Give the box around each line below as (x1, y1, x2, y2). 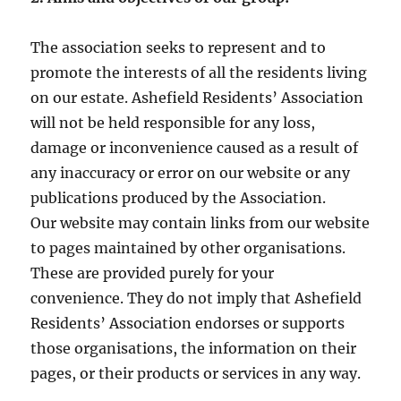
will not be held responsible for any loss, (30, 114, 316, 132)
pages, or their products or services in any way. (30, 364, 362, 383)
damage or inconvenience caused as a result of (30, 139, 359, 158)
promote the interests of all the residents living (30, 64, 368, 82)
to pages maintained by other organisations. (30, 239, 346, 258)
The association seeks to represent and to (30, 38, 327, 57)
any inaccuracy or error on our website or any (30, 164, 351, 183)
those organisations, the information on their (30, 339, 357, 358)
